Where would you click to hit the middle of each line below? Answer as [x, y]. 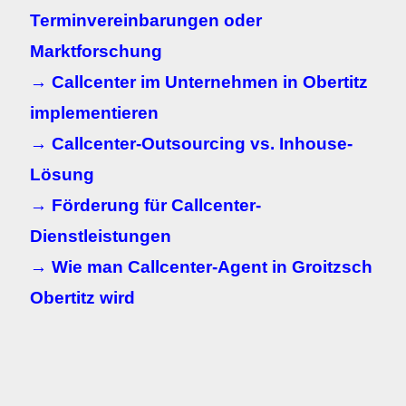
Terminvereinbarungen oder [146, 20]
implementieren [94, 113]
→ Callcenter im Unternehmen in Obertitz [199, 82]
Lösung [62, 174]
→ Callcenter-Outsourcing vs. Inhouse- [191, 144]
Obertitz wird [82, 298]
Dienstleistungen [101, 236]
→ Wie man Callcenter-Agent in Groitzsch [201, 267]
